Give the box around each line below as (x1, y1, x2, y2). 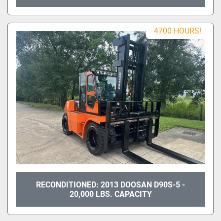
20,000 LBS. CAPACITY (69, 189, 152, 199)
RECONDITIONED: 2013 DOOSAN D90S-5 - (36, 180, 185, 189)
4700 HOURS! (154, 26, 201, 36)
